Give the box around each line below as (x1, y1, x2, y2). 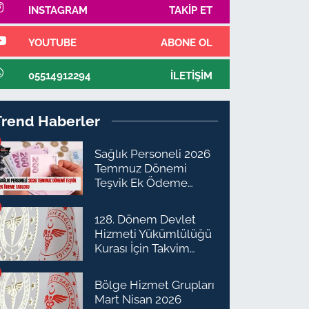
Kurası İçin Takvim (94, 241, 190, 255)
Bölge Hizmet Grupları (94, 277, 215, 292)
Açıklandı (94, 255, 145, 270)
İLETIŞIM (170, 69, 212, 81)
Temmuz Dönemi (94, 161, 188, 175)
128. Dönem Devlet (94, 212, 197, 226)
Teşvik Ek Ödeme (94, 175, 188, 190)
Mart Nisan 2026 (94, 292, 182, 306)
